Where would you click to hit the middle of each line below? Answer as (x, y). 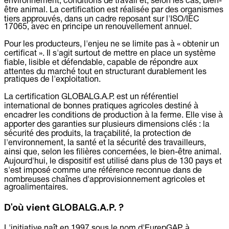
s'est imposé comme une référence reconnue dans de (103, 170)
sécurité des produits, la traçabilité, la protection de (98, 134)
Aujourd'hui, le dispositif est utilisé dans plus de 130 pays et (113, 161)
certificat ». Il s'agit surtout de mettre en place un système (110, 53)
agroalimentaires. (36, 187)
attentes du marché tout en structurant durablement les (105, 72)
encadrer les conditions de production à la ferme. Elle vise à (113, 115)
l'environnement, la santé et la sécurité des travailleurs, (105, 143)
